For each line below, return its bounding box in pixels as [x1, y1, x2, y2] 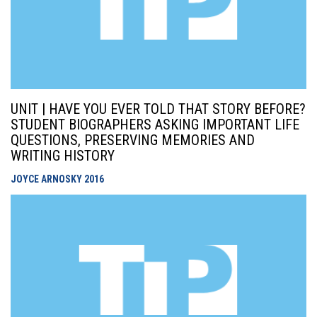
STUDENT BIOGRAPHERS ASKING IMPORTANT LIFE [11, 116, 299, 133]
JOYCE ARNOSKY [11, 173, 84, 185]
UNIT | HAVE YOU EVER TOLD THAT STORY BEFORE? [11, 100, 306, 117]
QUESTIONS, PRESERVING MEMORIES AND [11, 132, 255, 149]
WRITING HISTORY [11, 147, 115, 164]
